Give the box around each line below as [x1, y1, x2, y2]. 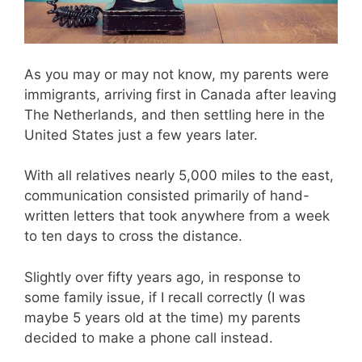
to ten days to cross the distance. [24, 228, 242, 245]
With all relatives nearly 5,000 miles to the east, [24, 167, 334, 184]
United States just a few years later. [24, 126, 258, 143]
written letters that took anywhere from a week [24, 208, 330, 225]
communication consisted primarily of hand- [24, 187, 309, 204]
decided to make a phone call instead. [24, 329, 273, 346]
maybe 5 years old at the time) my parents [24, 309, 301, 326]
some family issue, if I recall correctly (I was [24, 288, 305, 305]
